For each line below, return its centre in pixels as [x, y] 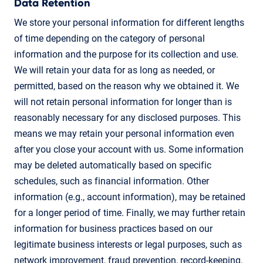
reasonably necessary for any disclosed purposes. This [127, 117]
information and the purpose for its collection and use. [126, 54]
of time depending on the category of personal [109, 38]
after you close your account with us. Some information [129, 149]
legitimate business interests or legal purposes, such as [128, 244]
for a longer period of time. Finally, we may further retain [130, 213]
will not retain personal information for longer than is [123, 102]
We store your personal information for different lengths [129, 22]
